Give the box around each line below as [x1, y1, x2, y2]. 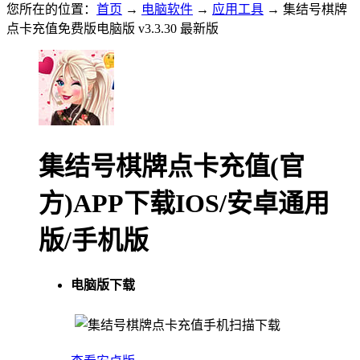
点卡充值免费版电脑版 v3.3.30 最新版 [6, 22, 219, 35]
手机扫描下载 [203, 317, 280, 332]
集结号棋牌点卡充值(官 [39, 152, 305, 182]
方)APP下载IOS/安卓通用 [39, 189, 329, 219]
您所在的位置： [6, 2, 96, 16]
